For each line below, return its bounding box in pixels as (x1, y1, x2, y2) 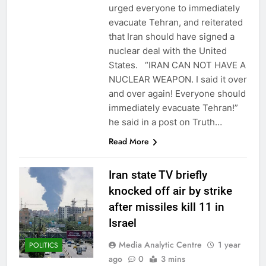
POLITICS (29, 240, 58, 251)
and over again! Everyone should (108, 87, 246, 99)
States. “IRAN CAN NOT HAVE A (108, 59, 246, 71)
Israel (108, 216, 137, 230)
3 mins (160, 252, 185, 265)
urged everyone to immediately (108, 2, 240, 14)
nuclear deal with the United (108, 45, 227, 56)
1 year (217, 238, 240, 251)
